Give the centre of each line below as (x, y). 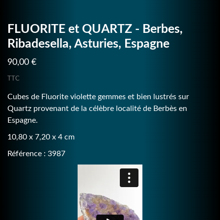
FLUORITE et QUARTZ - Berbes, (95, 29)
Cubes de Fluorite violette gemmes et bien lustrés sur (98, 96)
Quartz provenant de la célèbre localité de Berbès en (97, 108)
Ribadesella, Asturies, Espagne (88, 44)
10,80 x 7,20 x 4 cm (41, 137)
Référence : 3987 (36, 153)
